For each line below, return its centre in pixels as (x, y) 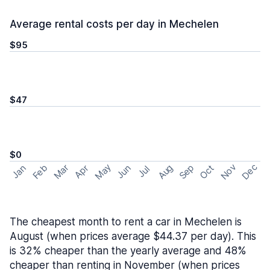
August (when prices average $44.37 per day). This (133, 236)
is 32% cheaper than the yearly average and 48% (128, 251)
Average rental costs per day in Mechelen (114, 24)
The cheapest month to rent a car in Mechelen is (126, 222)
